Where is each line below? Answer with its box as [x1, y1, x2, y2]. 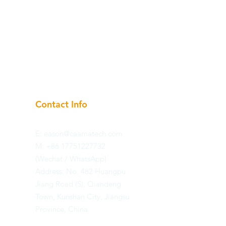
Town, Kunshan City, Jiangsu [35, 192, 130, 201]
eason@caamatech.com [44, 129, 123, 138]
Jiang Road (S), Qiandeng [35, 179, 121, 189]
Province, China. [35, 204, 90, 214]
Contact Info [35, 98, 87, 110]
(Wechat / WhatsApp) [35, 154, 106, 163]
